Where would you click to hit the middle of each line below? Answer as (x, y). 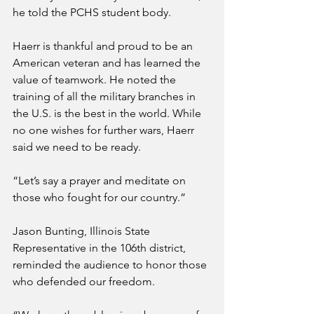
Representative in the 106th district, (101, 248)
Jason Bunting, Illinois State (83, 231)
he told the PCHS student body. (92, 12)
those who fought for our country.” (99, 197)
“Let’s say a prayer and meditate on (101, 180)
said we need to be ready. (78, 147)
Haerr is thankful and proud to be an (104, 46)
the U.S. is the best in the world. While (108, 113)
